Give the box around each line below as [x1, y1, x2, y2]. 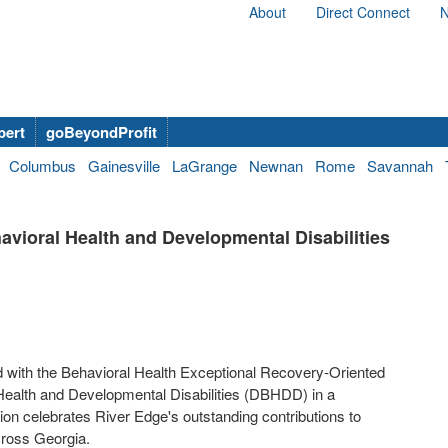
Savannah [367, 155, 433, 176]
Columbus [9, 155, 76, 176]
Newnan [249, 155, 303, 176]
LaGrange [172, 155, 237, 176]
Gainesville [88, 155, 160, 176]
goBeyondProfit [46, 121, 157, 143]
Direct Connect [316, 2, 410, 22]
